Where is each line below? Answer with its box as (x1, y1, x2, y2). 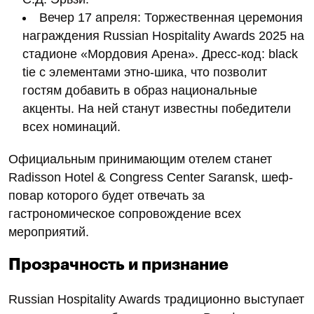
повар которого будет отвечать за (8, 188, 205, 203)
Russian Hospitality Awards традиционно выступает (8, 292, 304, 306)
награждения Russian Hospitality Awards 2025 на (22, 28, 304, 43)
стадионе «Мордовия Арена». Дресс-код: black (22, 46, 298, 61)
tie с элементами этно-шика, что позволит (22, 64, 267, 79)
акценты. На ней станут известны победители (22, 101, 291, 116)
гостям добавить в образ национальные (22, 83, 257, 97)
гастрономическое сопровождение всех (8, 206, 241, 221)
